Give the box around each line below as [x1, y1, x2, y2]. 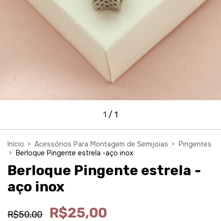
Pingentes [179, 140, 212, 148]
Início [7, 140, 24, 148]
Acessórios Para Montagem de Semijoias [35, 140, 168, 148]
